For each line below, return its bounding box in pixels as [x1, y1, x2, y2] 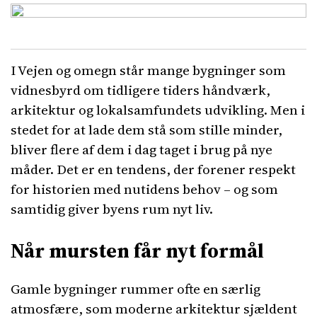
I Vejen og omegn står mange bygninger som [11, 61, 286, 79]
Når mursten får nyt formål [11, 236, 264, 265]
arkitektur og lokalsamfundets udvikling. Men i [11, 100, 305, 119]
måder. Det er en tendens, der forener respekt [11, 160, 296, 178]
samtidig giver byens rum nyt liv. [11, 200, 213, 218]
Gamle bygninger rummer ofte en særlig [11, 279, 260, 298]
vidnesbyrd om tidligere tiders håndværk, [11, 81, 270, 99]
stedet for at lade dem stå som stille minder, [11, 120, 282, 139]
